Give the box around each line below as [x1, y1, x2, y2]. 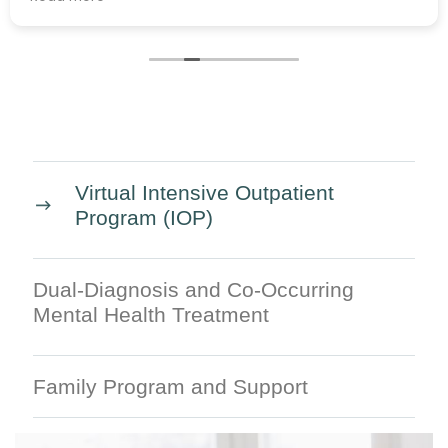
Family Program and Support [33, 375, 308, 399]
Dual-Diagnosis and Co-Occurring [33, 278, 354, 302]
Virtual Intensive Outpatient [75, 181, 334, 205]
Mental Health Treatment [33, 303, 269, 327]
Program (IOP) [75, 206, 213, 230]
